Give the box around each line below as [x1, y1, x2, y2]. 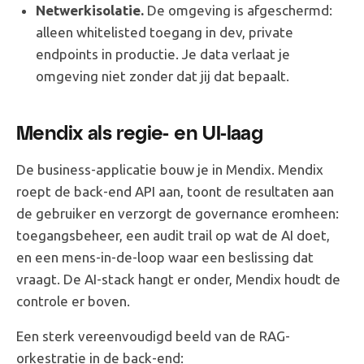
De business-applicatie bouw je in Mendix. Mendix [16, 161, 323, 177]
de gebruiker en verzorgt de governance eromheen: [16, 205, 339, 221]
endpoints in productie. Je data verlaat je [36, 45, 290, 62]
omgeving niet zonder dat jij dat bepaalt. [36, 67, 289, 84]
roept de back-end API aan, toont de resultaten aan [16, 183, 334, 199]
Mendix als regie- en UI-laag [16, 119, 263, 144]
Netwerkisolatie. [36, 2, 144, 18]
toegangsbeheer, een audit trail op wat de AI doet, [16, 227, 330, 243]
